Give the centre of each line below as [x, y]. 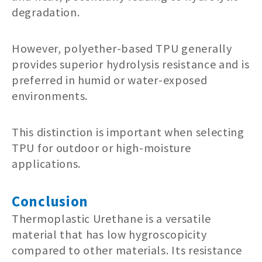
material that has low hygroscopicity [109, 234]
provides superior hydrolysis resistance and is [131, 64]
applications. [46, 163]
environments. [50, 95]
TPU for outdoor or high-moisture [101, 147]
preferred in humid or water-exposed [110, 80]
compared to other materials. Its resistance [127, 250]
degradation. [46, 12]
